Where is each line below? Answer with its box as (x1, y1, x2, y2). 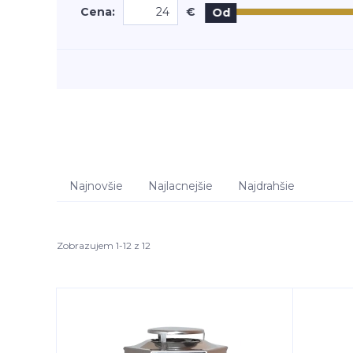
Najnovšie (69, 179, 123, 193)
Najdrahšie (238, 179, 295, 193)
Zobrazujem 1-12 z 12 (57, 239, 150, 251)
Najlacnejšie (148, 179, 213, 193)
